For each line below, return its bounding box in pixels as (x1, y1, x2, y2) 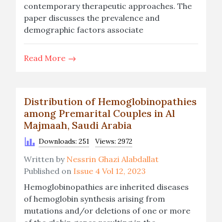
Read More (24, 53, 67, 63)
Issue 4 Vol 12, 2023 (73, 166, 146, 176)
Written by (24, 154, 66, 164)
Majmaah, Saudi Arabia (24, 119, 132, 131)
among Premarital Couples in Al (24, 107, 175, 119)
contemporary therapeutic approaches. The (24, 1, 192, 11)
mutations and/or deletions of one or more (24, 206, 190, 216)
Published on (24, 166, 73, 176)
